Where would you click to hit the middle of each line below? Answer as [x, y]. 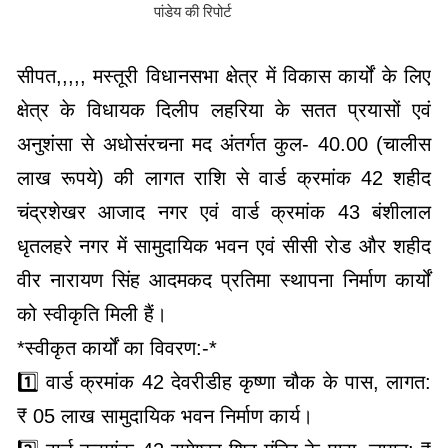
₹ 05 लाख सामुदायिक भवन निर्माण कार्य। [165, 416]
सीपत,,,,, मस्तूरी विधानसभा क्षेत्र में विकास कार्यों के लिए [224, 76]
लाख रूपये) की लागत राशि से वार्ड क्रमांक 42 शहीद [224, 178]
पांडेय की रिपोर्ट [193, 12]
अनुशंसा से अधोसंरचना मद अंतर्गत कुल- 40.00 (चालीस [224, 144]
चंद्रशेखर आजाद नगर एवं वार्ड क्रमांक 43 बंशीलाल [224, 212]
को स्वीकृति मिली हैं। [92, 314]
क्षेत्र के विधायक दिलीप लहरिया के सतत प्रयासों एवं [224, 110]
